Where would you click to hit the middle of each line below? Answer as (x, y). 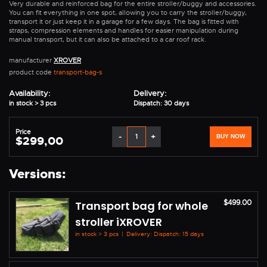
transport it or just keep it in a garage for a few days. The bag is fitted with (124, 21)
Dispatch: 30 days (161, 103)
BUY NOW (231, 136)
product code (30, 72)
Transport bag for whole (142, 206)
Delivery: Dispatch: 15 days (164, 234)
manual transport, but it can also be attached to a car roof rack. (108, 39)
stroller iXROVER (119, 222)
